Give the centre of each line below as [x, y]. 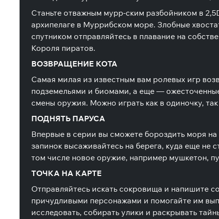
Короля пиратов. [63, 48]
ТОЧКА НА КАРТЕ [66, 173]
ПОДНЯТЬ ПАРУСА [68, 118]
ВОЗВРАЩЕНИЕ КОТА [74, 64]
